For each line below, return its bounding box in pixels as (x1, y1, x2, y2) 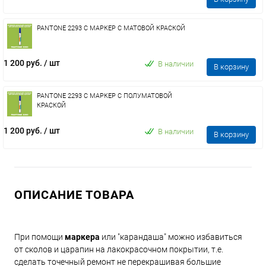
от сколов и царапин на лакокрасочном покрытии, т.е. (14, 245, 223, 254)
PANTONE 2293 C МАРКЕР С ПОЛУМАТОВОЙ (37, 92, 172, 100)
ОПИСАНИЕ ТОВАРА (14, 188, 134, 202)
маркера (65, 232, 100, 242)
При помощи (14, 232, 65, 242)
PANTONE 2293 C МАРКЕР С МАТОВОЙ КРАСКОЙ (37, 24, 185, 32)
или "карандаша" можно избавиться (100, 232, 242, 242)
